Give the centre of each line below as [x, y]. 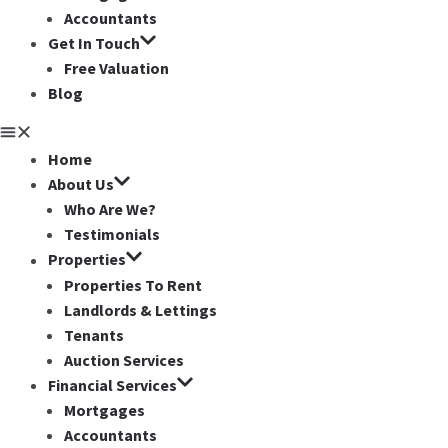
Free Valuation [116, 68]
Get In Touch [94, 43]
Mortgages [104, 409]
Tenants [94, 334]
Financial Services [112, 384]
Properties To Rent [133, 284]
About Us [81, 184]
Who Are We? [110, 209]
